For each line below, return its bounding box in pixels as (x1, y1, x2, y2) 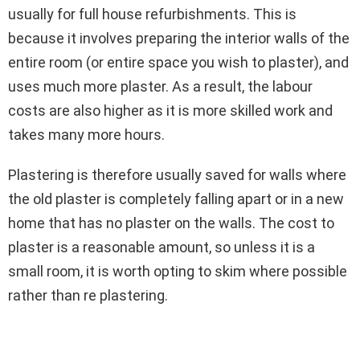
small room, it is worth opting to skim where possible (8, 262, 347, 280)
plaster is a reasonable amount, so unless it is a (8, 238, 315, 256)
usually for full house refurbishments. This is (8, 5, 297, 22)
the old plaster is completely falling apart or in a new (8, 190, 344, 207)
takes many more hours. (8, 125, 165, 143)
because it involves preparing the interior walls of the (8, 29, 350, 47)
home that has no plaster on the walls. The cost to (8, 214, 334, 231)
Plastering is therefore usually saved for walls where (8, 166, 346, 183)
